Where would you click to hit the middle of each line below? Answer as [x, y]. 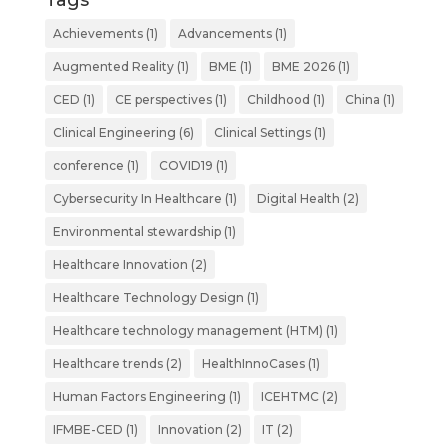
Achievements [97, 34]
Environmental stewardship [136, 232]
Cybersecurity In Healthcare [137, 199]
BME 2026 [303, 67]
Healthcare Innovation [120, 265]
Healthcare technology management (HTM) [187, 331]
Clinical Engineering [114, 133]
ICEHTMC [289, 397]
